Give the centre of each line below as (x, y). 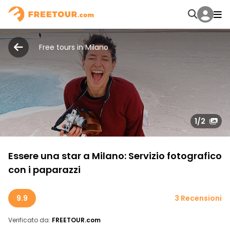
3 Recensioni (198, 198)
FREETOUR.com (76, 220)
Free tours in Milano (74, 47)
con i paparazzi (44, 170)
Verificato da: (29, 220)
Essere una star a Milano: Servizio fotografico (115, 156)
